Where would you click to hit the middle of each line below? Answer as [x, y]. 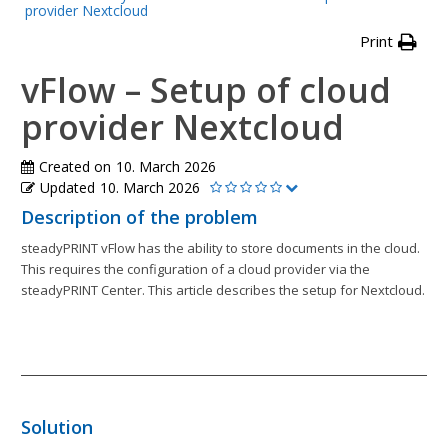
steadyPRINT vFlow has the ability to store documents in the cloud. [220, 248]
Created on [75, 167]
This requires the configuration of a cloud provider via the [195, 269]
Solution [57, 427]
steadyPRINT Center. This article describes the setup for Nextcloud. [223, 290]
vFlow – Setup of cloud [206, 90]
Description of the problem [139, 217]
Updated [67, 188]
